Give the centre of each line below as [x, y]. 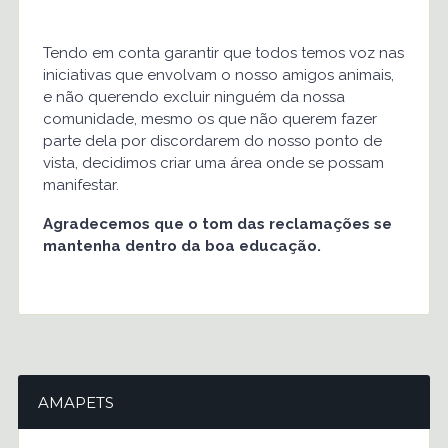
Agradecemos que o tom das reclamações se [217, 224]
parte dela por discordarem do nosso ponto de [212, 141]
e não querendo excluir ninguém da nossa [193, 97]
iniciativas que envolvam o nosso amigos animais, [218, 75]
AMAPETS [75, 402]
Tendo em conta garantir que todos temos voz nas [223, 53]
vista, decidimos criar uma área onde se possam [213, 163]
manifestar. [80, 185]
